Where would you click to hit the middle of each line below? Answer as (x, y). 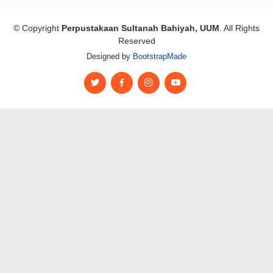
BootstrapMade (160, 56)
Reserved (136, 41)
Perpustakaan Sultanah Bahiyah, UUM (140, 28)
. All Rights (239, 28)
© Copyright (37, 28)
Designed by (110, 56)
